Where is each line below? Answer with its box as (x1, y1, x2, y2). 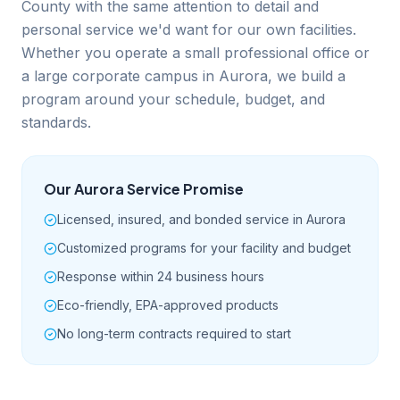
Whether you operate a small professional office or (21, 44, 370, 62)
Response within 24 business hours (57, 269, 264, 284)
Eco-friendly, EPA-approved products (57, 297, 279, 312)
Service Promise (124, 179, 244, 198)
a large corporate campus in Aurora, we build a (21, 67, 346, 85)
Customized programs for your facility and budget (57, 240, 351, 255)
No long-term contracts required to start (57, 326, 291, 341)
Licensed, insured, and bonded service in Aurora (57, 212, 346, 227)
